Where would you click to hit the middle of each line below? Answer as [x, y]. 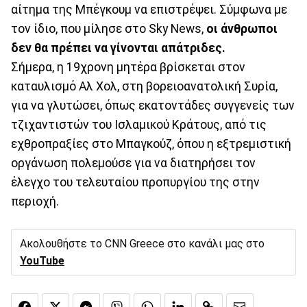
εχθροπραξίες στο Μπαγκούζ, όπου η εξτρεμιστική [151, 144]
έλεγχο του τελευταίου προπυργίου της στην [135, 182]
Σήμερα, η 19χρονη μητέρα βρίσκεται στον [128, 67]
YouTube [42, 260]
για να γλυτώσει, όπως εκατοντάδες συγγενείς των [153, 105]
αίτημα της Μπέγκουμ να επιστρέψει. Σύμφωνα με [149, 9]
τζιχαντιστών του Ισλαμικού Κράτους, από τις [139, 124]
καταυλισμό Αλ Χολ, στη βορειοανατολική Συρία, [144, 86]
